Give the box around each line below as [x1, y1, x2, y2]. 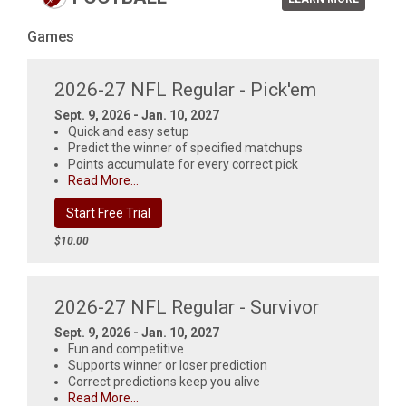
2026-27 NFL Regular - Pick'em [54, 79, 316, 101]
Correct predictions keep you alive [68, 374, 260, 389]
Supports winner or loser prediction [68, 358, 267, 372]
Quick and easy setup [68, 124, 189, 139]
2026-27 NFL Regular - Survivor [54, 296, 319, 318]
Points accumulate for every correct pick [68, 157, 298, 171]
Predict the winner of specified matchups [68, 140, 303, 155]
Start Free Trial [66, 206, 150, 220]
